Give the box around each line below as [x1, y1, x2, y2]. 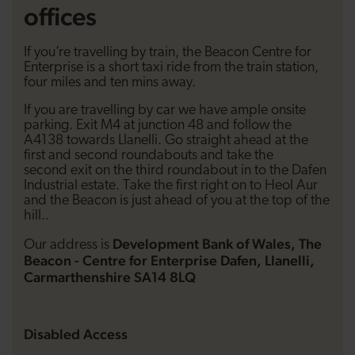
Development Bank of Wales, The [113, 235, 322, 252]
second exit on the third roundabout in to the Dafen [24, 163, 326, 178]
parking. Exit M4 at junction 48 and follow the [24, 118, 292, 133]
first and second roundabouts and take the [24, 148, 273, 163]
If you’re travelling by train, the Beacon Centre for [24, 45, 311, 60]
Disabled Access [24, 326, 128, 342]
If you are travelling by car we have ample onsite [24, 103, 306, 118]
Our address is [24, 238, 113, 253]
